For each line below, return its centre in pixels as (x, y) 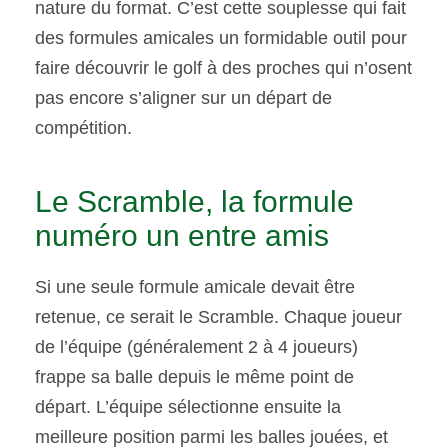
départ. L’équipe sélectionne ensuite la (188, 407)
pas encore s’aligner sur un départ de (183, 98)
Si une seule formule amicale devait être (195, 287)
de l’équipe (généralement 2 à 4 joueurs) (196, 347)
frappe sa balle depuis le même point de (194, 377)
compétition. (83, 128)
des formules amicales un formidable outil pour (221, 38)
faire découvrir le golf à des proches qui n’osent (223, 68)
